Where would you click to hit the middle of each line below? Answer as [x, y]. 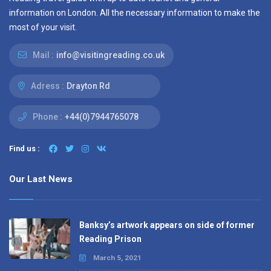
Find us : [24, 149]
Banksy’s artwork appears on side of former [167, 225]
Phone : [47, 117]
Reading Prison [110, 239]
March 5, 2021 [116, 258]
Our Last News [41, 179]
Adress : [47, 86]
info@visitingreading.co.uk [110, 55]
